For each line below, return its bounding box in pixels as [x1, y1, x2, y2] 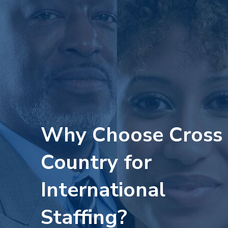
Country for [41, 149, 152, 176]
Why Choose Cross [41, 121, 222, 149]
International [41, 176, 165, 204]
